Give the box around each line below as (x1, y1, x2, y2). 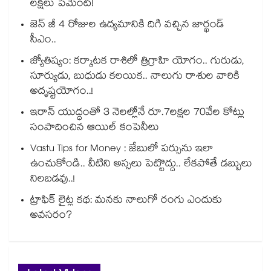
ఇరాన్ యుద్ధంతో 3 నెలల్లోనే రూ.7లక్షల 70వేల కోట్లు (30, 105, 244, 123)
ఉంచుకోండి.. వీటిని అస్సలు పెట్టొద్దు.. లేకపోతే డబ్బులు (30, 156, 252, 174)
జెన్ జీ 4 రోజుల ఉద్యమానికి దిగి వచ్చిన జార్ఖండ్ (30, 17, 224, 35)
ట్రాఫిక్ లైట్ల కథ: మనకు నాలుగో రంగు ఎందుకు (30, 192, 222, 211)
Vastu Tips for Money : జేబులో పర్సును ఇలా (30, 141, 214, 159)
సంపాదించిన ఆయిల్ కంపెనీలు (30, 120, 159, 138)
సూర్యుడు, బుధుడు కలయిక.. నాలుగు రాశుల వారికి (30, 68, 240, 87)
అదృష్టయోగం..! (30, 83, 93, 102)
